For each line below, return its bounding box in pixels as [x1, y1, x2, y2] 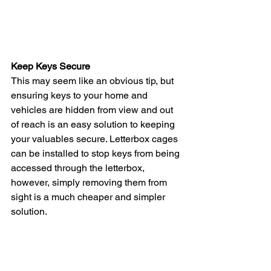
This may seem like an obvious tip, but [11, 75, 176, 87]
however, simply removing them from [11, 177, 169, 189]
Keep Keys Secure [11, 60, 93, 73]
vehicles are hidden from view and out [11, 104, 175, 116]
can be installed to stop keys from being [11, 148, 182, 160]
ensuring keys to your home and [11, 90, 150, 102]
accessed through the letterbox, [11, 162, 147, 174]
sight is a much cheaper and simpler [11, 191, 168, 203]
